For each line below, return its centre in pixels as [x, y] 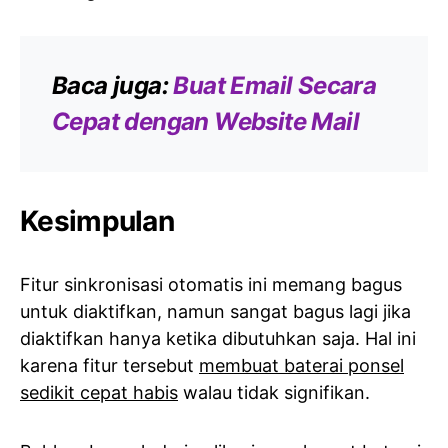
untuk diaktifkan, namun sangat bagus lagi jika [215, 311]
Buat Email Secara [275, 85]
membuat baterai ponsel [301, 365]
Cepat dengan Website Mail [205, 121]
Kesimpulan [97, 220]
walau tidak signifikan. [274, 392]
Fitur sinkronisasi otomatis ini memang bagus [211, 284]
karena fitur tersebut [109, 365]
